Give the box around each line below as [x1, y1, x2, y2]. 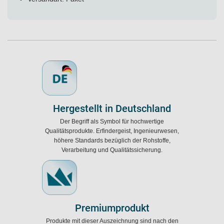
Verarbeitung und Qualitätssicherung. [61, 146, 162, 153]
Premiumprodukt [74, 202, 149, 214]
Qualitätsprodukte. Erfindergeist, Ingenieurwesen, [45, 127, 179, 134]
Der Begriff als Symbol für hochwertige [60, 118, 164, 125]
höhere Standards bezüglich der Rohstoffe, [53, 137, 170, 144]
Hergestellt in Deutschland [53, 102, 171, 114]
